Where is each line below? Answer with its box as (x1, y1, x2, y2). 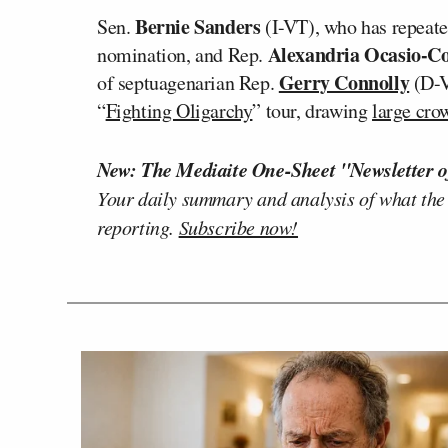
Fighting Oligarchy (105, 97, 253, 124)
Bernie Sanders (135, 12, 261, 41)
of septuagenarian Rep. (97, 69, 279, 96)
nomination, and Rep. (97, 41, 268, 68)
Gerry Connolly (278, 68, 410, 97)
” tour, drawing (252, 97, 373, 124)
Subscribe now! (178, 214, 299, 240)
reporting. (97, 214, 179, 240)
